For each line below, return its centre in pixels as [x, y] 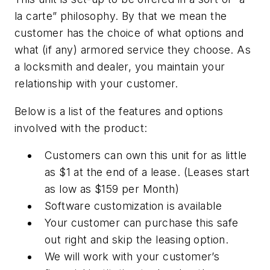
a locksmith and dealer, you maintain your [120, 66]
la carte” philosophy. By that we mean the [121, 16]
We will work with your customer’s [132, 257]
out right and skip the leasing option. [137, 240]
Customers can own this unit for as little [146, 155]
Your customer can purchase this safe [142, 223]
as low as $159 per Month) [112, 189]
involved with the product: [81, 128]
